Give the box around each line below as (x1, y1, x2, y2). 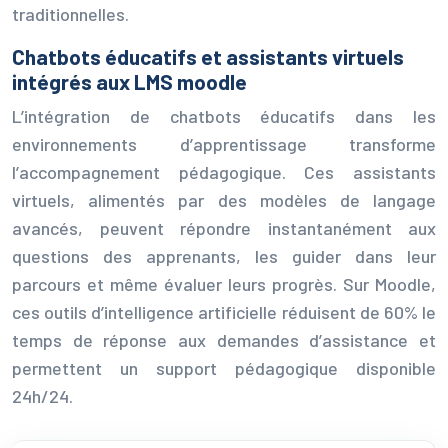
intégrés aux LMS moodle (12, 68, 247, 94)
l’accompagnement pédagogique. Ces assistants (12, 160, 436, 183)
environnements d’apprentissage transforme (12, 132, 436, 155)
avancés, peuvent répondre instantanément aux (12, 216, 436, 239)
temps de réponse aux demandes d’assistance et (12, 328, 436, 351)
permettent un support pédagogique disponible (12, 356, 436, 379)
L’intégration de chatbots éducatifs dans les (12, 104, 436, 127)
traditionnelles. (12, 2, 129, 25)
